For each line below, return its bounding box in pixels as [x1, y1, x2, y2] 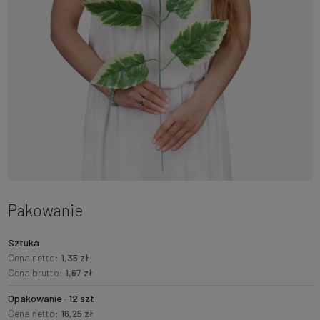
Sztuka [7, 236, 39, 249]
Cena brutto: [7, 266, 65, 279]
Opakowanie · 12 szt [7, 292, 94, 305]
